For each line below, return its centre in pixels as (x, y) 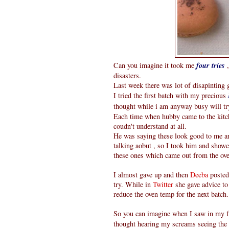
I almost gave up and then (152, 174)
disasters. (127, 75)
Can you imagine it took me (155, 65)
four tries (211, 65)
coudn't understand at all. (150, 126)
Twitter (163, 184)
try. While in (133, 184)
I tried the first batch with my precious (171, 95)
